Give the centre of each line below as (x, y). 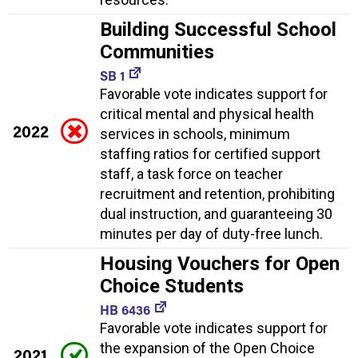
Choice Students (172, 286)
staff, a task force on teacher (191, 173)
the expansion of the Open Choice (207, 348)
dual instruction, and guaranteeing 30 (216, 213)
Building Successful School (218, 29)
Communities (157, 52)
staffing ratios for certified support (210, 153)
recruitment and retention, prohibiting (217, 193)
